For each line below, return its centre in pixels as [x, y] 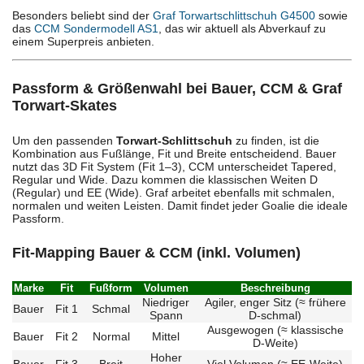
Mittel [166, 336]
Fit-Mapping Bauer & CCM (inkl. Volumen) [156, 252]
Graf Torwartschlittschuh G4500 [234, 16]
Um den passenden [64, 140]
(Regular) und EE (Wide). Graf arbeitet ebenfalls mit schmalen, [173, 192]
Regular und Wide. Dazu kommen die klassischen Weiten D [165, 179]
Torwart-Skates [65, 105]
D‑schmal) [275, 315]
